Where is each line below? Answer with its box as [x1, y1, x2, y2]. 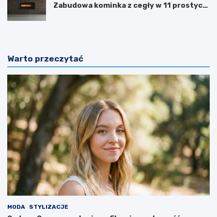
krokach [53, 10, 84, 19]
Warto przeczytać [7, 53, 83, 63]
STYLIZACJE [29, 203, 68, 211]
